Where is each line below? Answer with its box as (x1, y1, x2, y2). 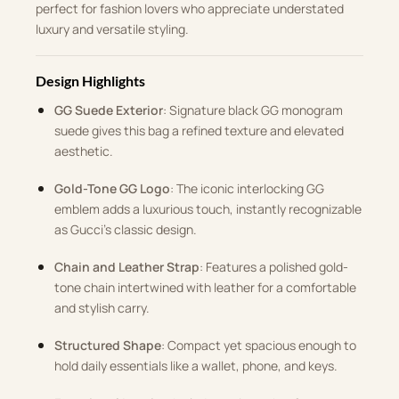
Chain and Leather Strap (53, 258, 199, 275)
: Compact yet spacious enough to (160, 337, 356, 354)
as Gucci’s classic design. (53, 221, 197, 238)
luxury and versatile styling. (36, 20, 189, 37)
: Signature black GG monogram (162, 102, 343, 118)
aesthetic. (53, 142, 113, 159)
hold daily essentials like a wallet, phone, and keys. (53, 357, 338, 374)
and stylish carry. (53, 299, 150, 316)
